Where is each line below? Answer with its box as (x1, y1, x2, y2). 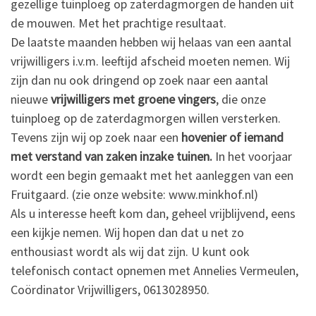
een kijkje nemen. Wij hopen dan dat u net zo (11, 224, 244, 241)
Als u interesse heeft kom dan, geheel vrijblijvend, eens (11, 205, 296, 221)
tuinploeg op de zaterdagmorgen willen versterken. (11, 109, 281, 126)
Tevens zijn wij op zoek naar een (11, 128, 181, 145)
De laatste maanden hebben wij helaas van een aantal (11, 33, 291, 50)
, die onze (216, 90, 266, 107)
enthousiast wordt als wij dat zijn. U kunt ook (11, 243, 250, 260)
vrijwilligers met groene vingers (51, 90, 216, 107)
